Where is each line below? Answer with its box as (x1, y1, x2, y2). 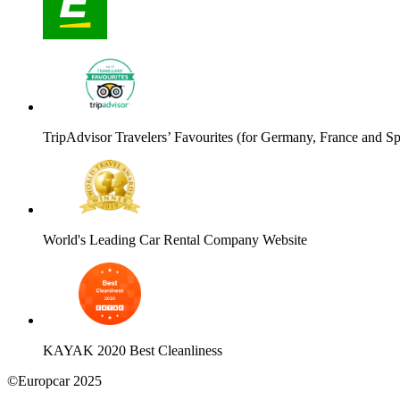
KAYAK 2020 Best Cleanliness (43, 343, 222, 359)
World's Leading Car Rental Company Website (43, 232, 307, 248)
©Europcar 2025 (7, 373, 102, 389)
